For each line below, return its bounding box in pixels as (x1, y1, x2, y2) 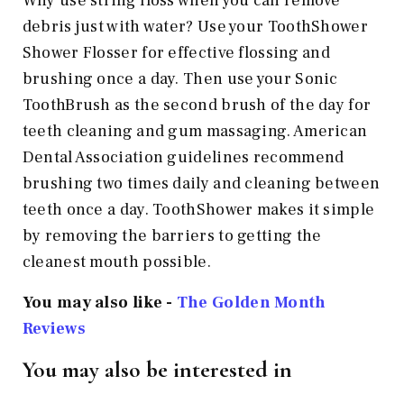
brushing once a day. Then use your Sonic (22, 68, 338, 89)
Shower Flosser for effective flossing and (22, 41, 331, 63)
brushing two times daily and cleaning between (22, 172, 381, 194)
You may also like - (22, 291, 177, 313)
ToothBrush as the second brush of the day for (22, 94, 372, 115)
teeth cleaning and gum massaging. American (22, 120, 368, 142)
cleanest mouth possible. (22, 251, 211, 272)
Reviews (22, 317, 86, 339)
